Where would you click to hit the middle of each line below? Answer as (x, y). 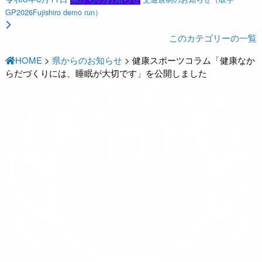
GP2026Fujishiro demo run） (54, 12)
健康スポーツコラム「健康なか (194, 60)
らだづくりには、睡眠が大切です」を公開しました (106, 73)
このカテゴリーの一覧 (213, 38)
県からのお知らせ (87, 60)
